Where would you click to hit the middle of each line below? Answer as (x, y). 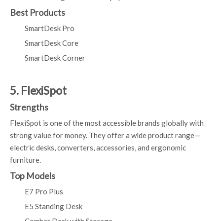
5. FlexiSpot (38, 91)
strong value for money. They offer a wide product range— (105, 135)
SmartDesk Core (52, 43)
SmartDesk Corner (55, 58)
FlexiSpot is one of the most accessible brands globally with (107, 123)
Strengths (29, 107)
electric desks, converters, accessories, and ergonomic (98, 147)
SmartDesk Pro (50, 28)
